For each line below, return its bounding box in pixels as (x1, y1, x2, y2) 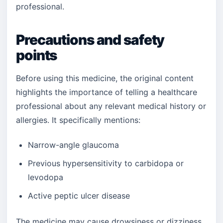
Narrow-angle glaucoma (28, 140, 119, 150)
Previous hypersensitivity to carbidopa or (28, 158, 184, 168)
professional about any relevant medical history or (16, 101, 206, 111)
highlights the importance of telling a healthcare (16, 87, 197, 97)
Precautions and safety (16, 31, 165, 48)
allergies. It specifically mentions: (16, 115, 140, 125)
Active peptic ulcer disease (28, 191, 130, 201)
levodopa (28, 172, 63, 182)
